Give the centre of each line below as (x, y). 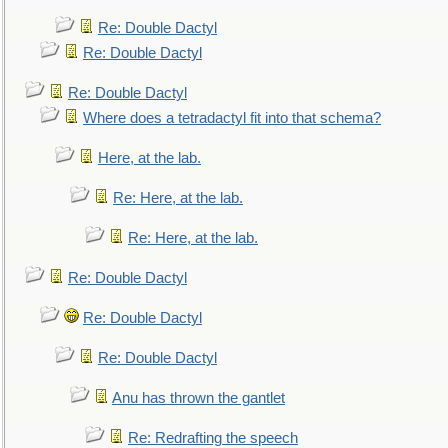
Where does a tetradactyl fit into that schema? (232, 118)
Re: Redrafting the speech (213, 438)
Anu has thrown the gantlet (198, 398)
